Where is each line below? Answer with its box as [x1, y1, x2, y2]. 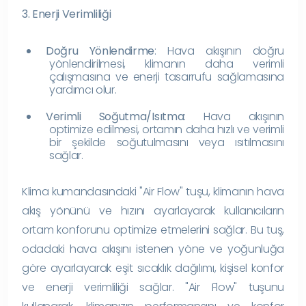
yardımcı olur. [49, 81, 117, 98]
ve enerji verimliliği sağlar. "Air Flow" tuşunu [22, 279, 284, 295]
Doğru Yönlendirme [46, 42, 155, 59]
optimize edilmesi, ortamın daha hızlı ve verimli [49, 121, 284, 137]
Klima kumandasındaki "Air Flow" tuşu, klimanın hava [22, 183, 284, 199]
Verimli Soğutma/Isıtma [46, 108, 184, 124]
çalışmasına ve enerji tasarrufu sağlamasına [49, 68, 284, 85]
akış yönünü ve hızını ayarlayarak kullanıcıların [22, 202, 284, 219]
